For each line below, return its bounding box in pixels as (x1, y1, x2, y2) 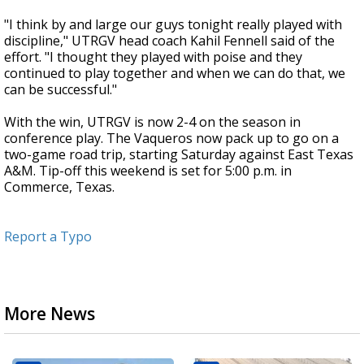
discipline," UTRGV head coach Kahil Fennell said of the (4, 32, 335, 50)
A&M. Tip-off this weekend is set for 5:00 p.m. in (4, 162, 292, 180)
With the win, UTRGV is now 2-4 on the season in (4, 113, 301, 132)
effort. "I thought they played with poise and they (4, 48, 302, 67)
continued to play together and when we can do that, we (4, 64, 345, 83)
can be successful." (4, 80, 117, 99)
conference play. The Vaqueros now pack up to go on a (4, 129, 339, 148)
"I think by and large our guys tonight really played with (4, 15, 342, 34)
